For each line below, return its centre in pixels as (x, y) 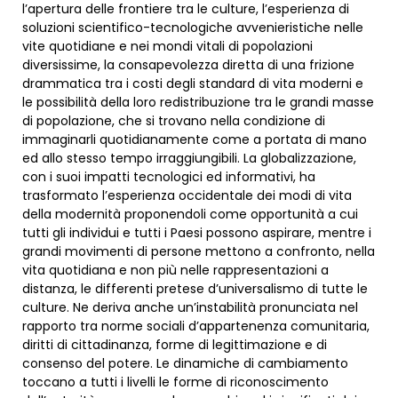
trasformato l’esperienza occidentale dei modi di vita (187, 196)
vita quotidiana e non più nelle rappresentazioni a (175, 271)
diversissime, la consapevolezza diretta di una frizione (188, 65)
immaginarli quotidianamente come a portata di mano (195, 140)
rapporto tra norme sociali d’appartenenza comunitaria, (196, 326)
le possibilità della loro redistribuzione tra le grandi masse (198, 103)
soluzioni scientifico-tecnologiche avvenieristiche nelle (193, 28)
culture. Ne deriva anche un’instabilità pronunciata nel (190, 308)
